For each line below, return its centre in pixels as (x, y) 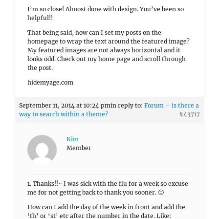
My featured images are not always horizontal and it (104, 50)
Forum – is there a (172, 105)
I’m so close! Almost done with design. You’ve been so (106, 9)
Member (79, 148)
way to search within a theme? (64, 114)
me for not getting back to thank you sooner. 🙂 (96, 192)
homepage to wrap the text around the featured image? (109, 41)
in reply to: (127, 105)
